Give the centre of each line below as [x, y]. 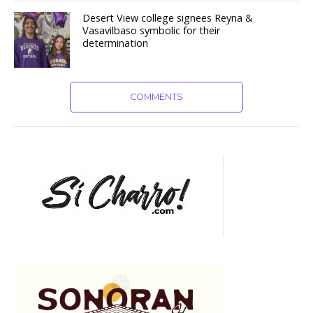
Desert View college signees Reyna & [168, 18]
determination [116, 43]
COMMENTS [156, 97]
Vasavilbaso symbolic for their [152, 31]
